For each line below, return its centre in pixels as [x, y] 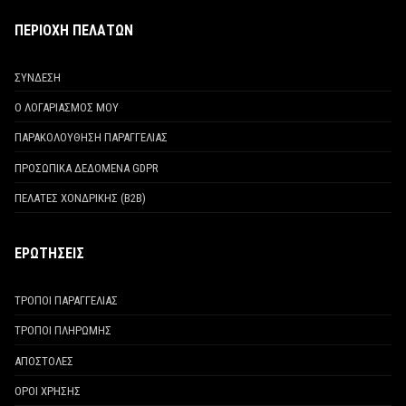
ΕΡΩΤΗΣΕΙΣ [49, 254]
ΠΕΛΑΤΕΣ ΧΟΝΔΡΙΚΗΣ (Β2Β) [80, 198]
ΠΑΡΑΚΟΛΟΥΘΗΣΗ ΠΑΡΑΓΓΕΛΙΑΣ [91, 138]
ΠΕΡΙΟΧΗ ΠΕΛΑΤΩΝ [74, 30]
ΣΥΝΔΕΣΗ [38, 77]
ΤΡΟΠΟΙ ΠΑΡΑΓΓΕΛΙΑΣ [66, 301]
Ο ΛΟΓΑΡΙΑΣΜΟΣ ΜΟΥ [67, 108]
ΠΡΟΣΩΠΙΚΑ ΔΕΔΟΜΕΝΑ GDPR [87, 168]
